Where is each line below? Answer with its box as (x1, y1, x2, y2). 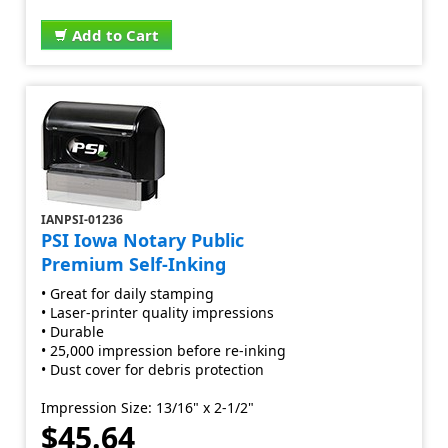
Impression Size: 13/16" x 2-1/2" (41, 398, 255, 417)
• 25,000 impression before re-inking (41, 341, 287, 360)
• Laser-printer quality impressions (41, 303, 275, 322)
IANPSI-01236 (41, 211, 124, 228)
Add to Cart (72, 25, 160, 45)
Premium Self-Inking (41, 252, 227, 276)
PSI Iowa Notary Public (41, 228, 245, 252)
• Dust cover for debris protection (41, 360, 265, 379)
